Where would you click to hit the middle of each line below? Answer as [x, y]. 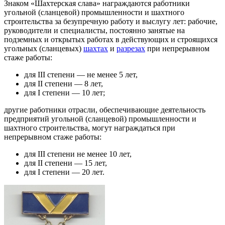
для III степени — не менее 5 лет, [81, 74]
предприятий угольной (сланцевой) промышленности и [100, 119]
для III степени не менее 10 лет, [78, 154]
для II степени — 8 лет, [64, 83]
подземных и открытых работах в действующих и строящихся [111, 39]
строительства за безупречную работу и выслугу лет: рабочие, [111, 21]
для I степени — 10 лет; [65, 92]
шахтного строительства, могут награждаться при [90, 128]
